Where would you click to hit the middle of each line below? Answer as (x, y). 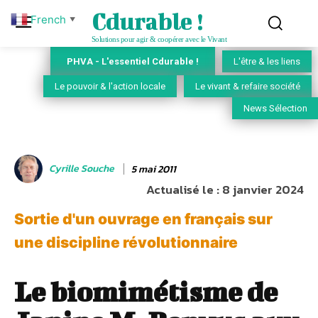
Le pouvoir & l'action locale (110, 87)
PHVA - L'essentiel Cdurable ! (133, 61)
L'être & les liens (267, 62)
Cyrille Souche (82, 169)
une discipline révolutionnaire (126, 243)
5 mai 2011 (154, 169)
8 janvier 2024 (263, 190)
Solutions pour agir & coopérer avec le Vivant (159, 39)
